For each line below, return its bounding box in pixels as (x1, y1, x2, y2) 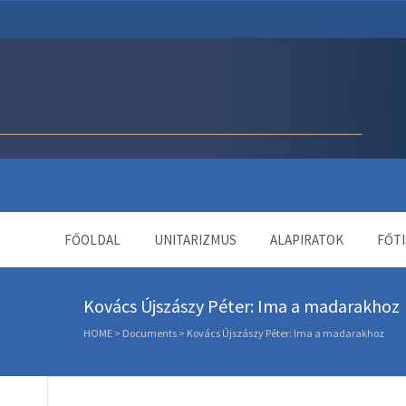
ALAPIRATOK (270, 231, 343, 248)
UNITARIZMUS (154, 231, 237, 248)
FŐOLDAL (64, 231, 121, 248)
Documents (122, 326, 177, 340)
